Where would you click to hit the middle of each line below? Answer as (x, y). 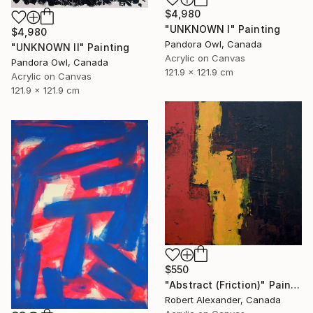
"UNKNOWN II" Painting (71, 48)
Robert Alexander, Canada (223, 299)
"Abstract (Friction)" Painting (296, 284)
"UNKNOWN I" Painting (223, 29)
